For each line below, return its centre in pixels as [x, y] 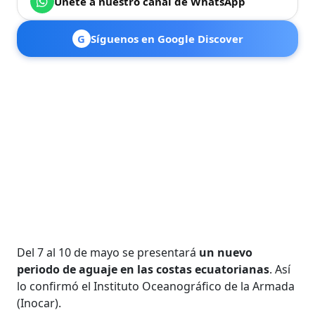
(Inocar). [39, 303]
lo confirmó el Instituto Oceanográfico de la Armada [156, 286]
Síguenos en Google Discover [167, 38]
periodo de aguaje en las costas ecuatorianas [143, 269]
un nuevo [226, 252]
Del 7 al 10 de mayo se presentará [108, 252]
